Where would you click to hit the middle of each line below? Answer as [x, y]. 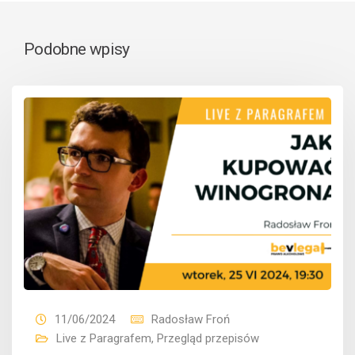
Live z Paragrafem [104, 338]
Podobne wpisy [77, 50]
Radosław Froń [191, 319]
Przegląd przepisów [208, 338]
